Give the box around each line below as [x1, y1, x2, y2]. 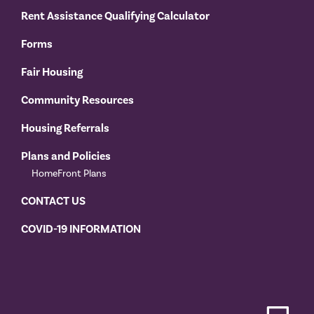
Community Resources [21, 93, 134, 108]
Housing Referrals [21, 121, 109, 136]
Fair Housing [21, 65, 83, 80]
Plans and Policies [21, 149, 111, 164]
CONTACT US [21, 194, 86, 209]
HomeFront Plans [32, 168, 107, 181]
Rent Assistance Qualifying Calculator [21, 9, 210, 24]
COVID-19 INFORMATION [21, 222, 141, 237]
